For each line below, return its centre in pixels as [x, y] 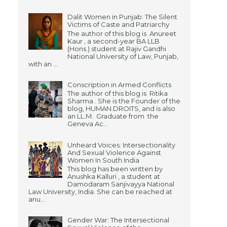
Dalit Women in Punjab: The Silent [122, 17]
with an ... [43, 64]
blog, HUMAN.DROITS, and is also [121, 109]
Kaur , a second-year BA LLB [113, 41]
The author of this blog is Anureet [122, 33]
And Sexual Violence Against [114, 152]
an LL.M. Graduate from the [113, 116]
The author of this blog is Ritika [118, 93]
